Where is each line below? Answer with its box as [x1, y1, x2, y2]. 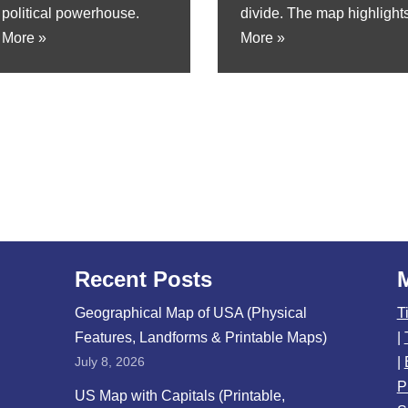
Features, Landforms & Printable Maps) [75, 330, 328, 345]
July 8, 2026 [75, 354, 146, 369]
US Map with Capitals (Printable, [75, 388, 286, 403]
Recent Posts [75, 267, 213, 291]
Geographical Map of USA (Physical [75, 305, 308, 321]
